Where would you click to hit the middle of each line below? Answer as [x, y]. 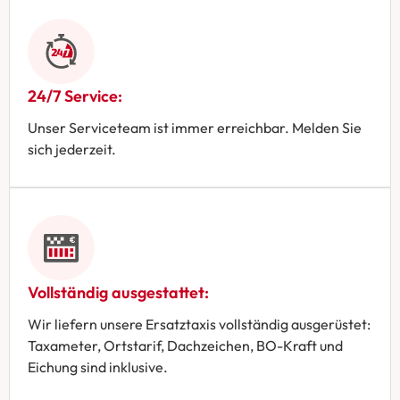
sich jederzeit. [72, 149]
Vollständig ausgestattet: [118, 292]
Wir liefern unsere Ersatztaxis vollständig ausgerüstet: [199, 324]
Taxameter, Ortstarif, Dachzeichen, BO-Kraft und [185, 345]
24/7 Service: [75, 96]
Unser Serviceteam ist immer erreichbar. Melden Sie [195, 127]
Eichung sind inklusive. [98, 367]
